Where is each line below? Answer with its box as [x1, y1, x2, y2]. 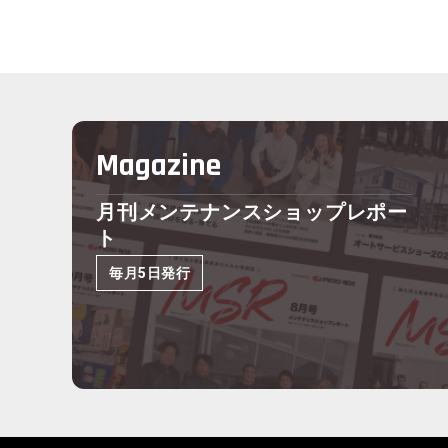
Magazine [96, 145, 221, 186]
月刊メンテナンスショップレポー [96, 200, 409, 224]
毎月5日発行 [109, 265, 191, 281]
